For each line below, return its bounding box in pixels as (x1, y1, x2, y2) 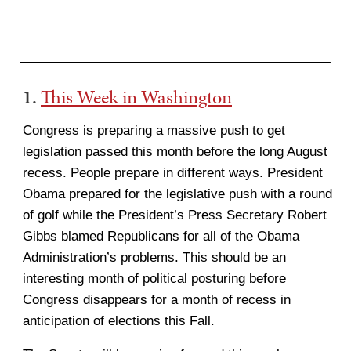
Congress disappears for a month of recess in (23, 292, 291, 307)
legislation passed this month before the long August (23, 144, 327, 159)
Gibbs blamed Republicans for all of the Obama (23, 229, 299, 244)
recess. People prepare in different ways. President (23, 165, 323, 180)
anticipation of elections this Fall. (23, 313, 215, 328)
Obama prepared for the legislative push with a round (23, 186, 332, 201)
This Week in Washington (41, 84, 232, 110)
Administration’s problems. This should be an (23, 250, 286, 265)
